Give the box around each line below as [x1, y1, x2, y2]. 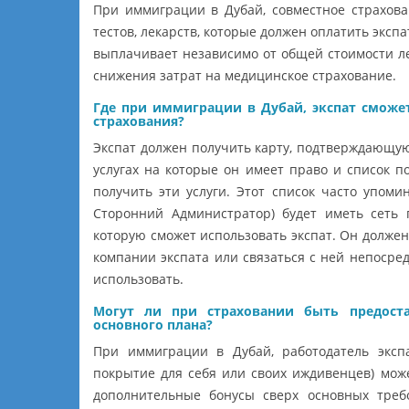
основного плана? [93, 315, 213, 333]
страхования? [93, 111, 184, 130]
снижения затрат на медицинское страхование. [93, 66, 396, 84]
